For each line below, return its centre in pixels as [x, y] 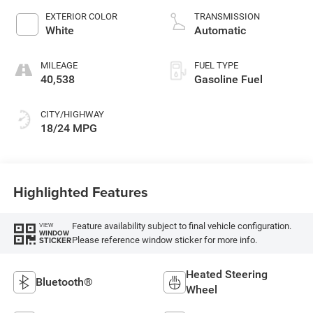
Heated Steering [227, 274]
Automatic [220, 30]
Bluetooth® [64, 282]
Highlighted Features [80, 192]
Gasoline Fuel [228, 79]
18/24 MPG [68, 128]
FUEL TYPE [216, 65]
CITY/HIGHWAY [72, 114]
